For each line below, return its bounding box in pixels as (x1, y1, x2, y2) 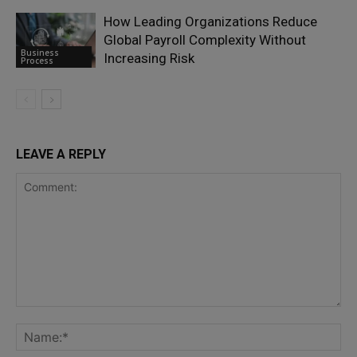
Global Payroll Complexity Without (104, 32, 306, 49)
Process (21, 54, 53, 66)
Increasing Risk (104, 50, 194, 67)
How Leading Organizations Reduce (104, 14, 317, 30)
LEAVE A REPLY (16, 147, 106, 163)
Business (21, 46, 59, 58)
